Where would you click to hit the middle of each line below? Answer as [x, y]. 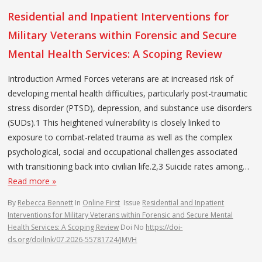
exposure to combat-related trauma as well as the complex [120, 137]
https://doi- [164, 227]
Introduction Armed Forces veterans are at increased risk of [121, 78]
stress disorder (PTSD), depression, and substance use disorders [130, 108]
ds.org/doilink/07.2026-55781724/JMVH [73, 239]
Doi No [133, 227]
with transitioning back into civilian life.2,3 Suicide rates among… [129, 166]
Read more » [32, 181]
